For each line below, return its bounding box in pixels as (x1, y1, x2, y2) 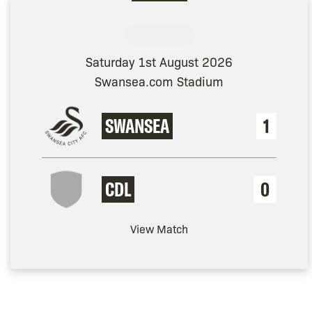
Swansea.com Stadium (95, 72, 224, 90)
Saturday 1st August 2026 (86, 53, 233, 70)
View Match (130, 221, 189, 237)
